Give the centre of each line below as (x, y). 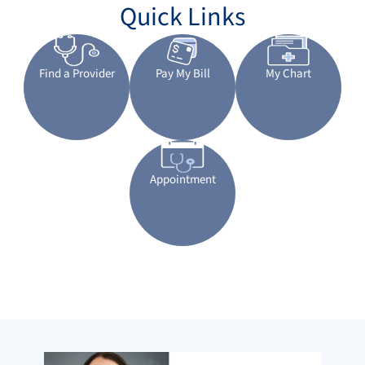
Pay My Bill (182, 73)
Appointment (182, 179)
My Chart (288, 73)
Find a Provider (77, 73)
